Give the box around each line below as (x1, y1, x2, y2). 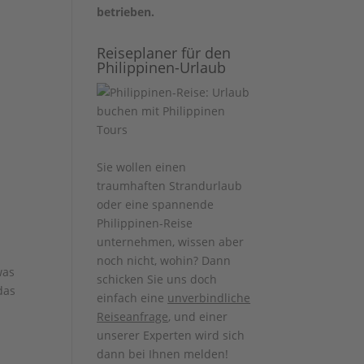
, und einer (168, 309, 228, 324)
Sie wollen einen (97, 159, 187, 175)
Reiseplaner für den (97, 43, 232, 63)
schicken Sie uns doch (97, 271, 218, 287)
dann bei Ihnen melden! (97, 346, 229, 362)
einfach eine (97, 290, 168, 305)
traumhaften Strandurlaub (97, 178, 243, 193)
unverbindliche (167, 290, 251, 305)
